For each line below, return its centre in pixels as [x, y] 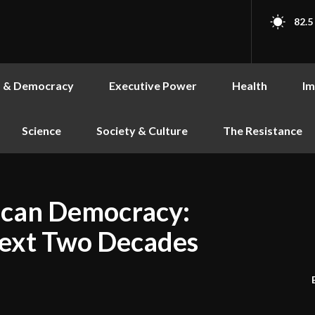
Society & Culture [142, 130]
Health [250, 85]
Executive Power [153, 85]
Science [41, 130]
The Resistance [263, 130]
